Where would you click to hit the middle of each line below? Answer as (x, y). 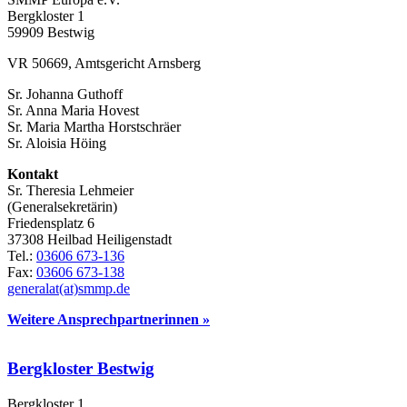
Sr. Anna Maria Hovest (73, 110)
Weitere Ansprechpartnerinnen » (109, 319)
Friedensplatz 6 (51, 223)
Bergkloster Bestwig (81, 369)
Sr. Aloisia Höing (57, 143)
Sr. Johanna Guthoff (65, 94)
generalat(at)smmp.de (69, 288)
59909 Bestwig (51, 32)
